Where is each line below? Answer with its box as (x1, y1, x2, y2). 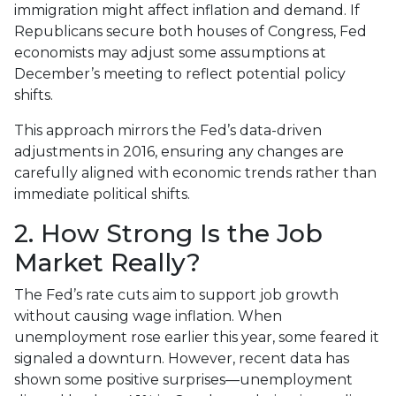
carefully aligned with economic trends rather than (14, 164, 377, 181)
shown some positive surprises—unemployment (14, 370, 353, 388)
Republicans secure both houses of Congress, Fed (14, 22, 367, 40)
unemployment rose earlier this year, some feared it (14, 328, 379, 346)
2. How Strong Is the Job (14, 217, 323, 248)
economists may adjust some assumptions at (14, 43, 326, 61)
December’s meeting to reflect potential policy (14, 65, 346, 82)
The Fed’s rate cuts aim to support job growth (14, 286, 339, 303)
